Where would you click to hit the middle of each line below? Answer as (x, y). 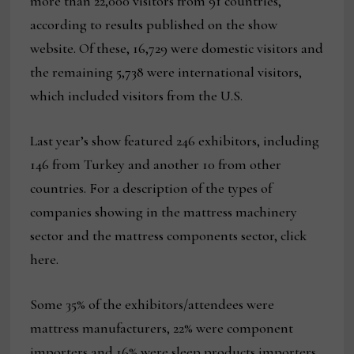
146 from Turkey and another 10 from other (156, 165)
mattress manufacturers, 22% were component (162, 328)
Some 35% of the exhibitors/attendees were (153, 305)
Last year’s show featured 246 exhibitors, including (175, 141)
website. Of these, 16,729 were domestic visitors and (177, 49)
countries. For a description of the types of (151, 188)
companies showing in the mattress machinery (164, 212)
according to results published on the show (154, 25)
